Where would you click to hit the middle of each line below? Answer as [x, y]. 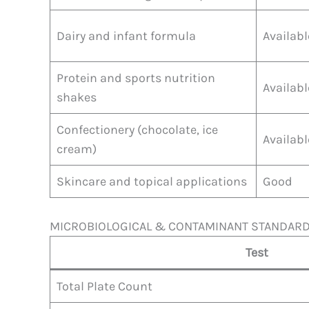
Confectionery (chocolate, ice [137, 129]
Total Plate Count [104, 286]
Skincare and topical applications [152, 181]
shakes [77, 97]
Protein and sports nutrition [136, 78]
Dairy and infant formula [126, 36]
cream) [77, 149]
